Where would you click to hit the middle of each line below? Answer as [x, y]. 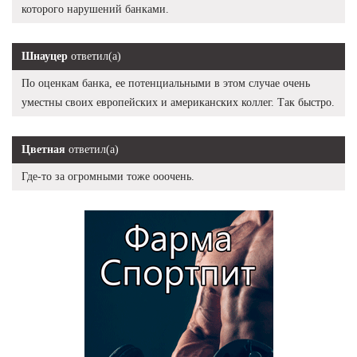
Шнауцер [45, 56]
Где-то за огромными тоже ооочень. [108, 176]
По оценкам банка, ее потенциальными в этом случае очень [166, 83]
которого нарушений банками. [95, 9]
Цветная [43, 149]
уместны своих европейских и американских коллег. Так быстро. [178, 102]
